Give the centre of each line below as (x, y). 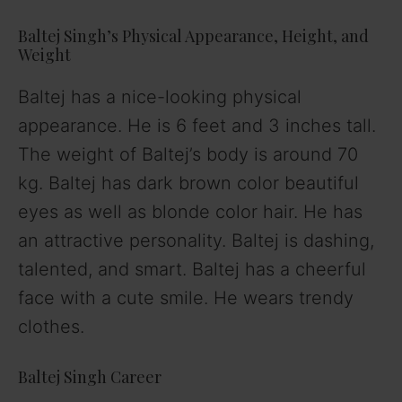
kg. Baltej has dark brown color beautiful (188, 184)
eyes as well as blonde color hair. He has (190, 212)
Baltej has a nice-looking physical (160, 97)
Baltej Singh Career (90, 377)
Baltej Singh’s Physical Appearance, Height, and (193, 36)
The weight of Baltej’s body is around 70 (188, 155)
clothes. (51, 327)
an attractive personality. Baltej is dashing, (196, 241)
